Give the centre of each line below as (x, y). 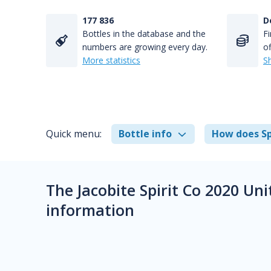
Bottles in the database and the (144, 34)
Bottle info (145, 134)
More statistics (111, 60)
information (90, 210)
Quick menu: (74, 134)
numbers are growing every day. (145, 47)
